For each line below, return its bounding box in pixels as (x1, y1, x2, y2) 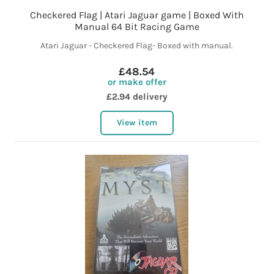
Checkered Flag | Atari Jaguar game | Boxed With (29, 9, 244, 21)
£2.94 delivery (106, 91, 168, 103)
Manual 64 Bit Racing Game (74, 21, 199, 33)
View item (116, 117, 157, 128)
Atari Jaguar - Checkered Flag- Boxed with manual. (40, 40, 234, 51)
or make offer (107, 76, 166, 88)
